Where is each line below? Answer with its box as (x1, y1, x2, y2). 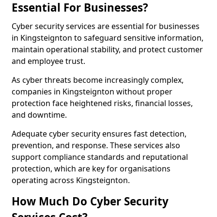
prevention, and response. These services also (12, 140, 180, 151)
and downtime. (12, 109, 67, 120)
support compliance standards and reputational (12, 152, 188, 162)
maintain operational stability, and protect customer (12, 44, 203, 55)
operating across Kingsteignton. (12, 175, 130, 186)
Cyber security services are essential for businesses (12, 21, 200, 31)
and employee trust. (12, 56, 85, 66)
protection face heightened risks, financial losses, (12, 98, 193, 108)
